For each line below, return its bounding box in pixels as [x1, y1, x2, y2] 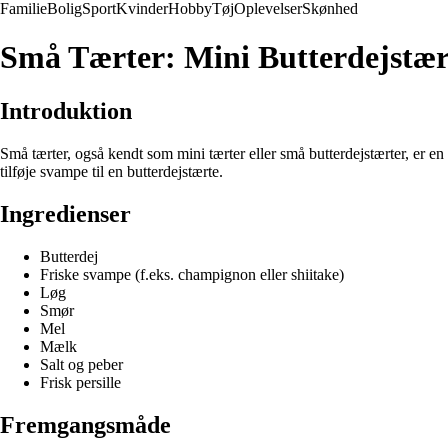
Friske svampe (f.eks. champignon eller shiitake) [40, 265, 344, 283]
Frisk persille [40, 373, 121, 391]
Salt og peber [40, 355, 123, 373]
